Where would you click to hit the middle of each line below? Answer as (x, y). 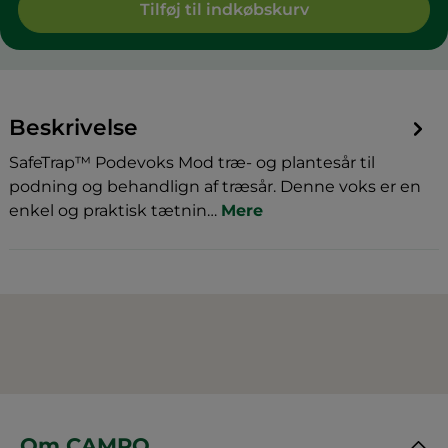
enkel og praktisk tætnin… (114, 210)
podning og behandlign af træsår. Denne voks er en (214, 186)
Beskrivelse (73, 126)
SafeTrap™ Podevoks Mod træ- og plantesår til (191, 162)
